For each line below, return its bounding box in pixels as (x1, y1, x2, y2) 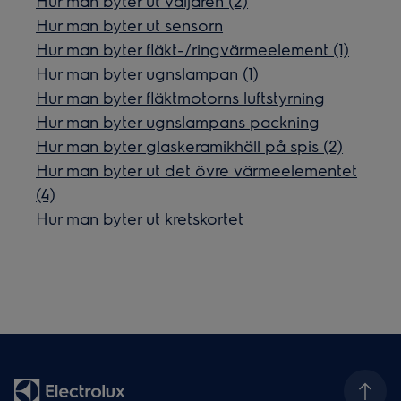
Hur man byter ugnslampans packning (36, 110, 320, 132)
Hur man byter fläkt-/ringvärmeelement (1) (36, 38, 350, 59)
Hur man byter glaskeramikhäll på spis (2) (36, 134, 344, 156)
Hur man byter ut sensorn (36, 13, 224, 35)
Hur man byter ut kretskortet (36, 207, 244, 228)
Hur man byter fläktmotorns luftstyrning (36, 86, 326, 107)
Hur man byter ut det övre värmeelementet (36, 158, 358, 180)
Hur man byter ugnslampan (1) (36, 62, 260, 83)
